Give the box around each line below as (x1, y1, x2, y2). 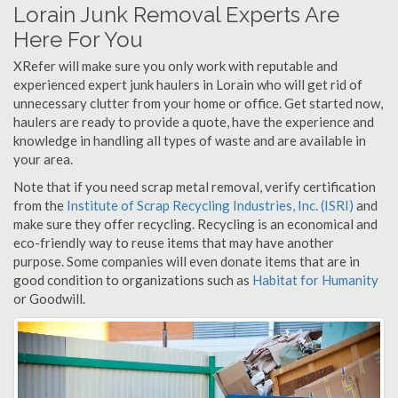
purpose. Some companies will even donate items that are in (13, 253, 360, 269)
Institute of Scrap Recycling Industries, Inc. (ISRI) (67, 197, 354, 213)
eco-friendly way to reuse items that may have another (13, 235, 334, 251)
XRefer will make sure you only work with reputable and (13, 58, 338, 74)
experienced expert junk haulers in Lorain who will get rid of (13, 76, 362, 92)
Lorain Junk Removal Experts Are (13, 2, 339, 28)
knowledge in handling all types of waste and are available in (13, 132, 366, 148)
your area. (13, 151, 73, 167)
